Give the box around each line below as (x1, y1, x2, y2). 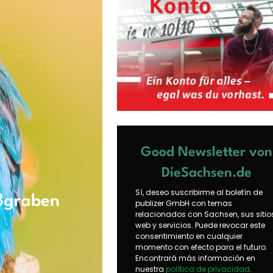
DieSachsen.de (161, 166, 252, 180)
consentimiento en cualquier (135, 230, 243, 241)
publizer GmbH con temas (135, 197, 232, 208)
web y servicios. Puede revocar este (135, 219, 265, 230)
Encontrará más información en (135, 252, 255, 263)
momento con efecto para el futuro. (135, 241, 268, 252)
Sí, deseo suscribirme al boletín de (135, 186, 263, 197)
